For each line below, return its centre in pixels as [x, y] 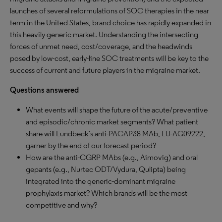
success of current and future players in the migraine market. [105, 70]
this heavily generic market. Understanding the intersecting [104, 34]
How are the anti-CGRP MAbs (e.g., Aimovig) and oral [112, 157]
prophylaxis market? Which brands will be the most [107, 193]
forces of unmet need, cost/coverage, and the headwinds [101, 46]
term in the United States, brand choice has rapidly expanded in [111, 23]
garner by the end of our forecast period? [91, 145]
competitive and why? [61, 205]
